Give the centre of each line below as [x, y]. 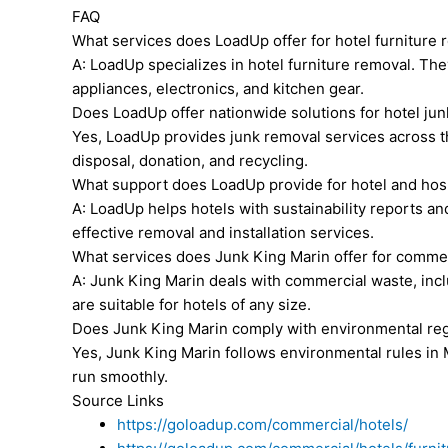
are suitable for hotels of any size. [191, 304]
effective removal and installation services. [223, 232]
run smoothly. [120, 376]
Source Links [118, 400]
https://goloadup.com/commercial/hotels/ [262, 424]
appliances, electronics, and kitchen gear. [218, 88]
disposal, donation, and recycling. [190, 160]
